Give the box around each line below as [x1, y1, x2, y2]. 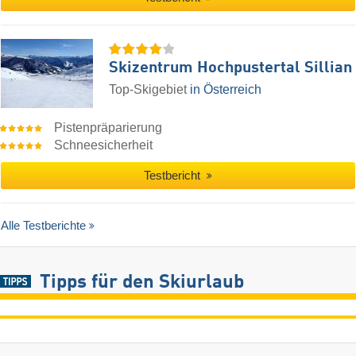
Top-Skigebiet [109, 82, 190, 96]
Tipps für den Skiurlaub [39, 273, 244, 293]
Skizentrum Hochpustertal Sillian [109, 60, 352, 76]
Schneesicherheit [54, 137, 153, 152]
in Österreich [190, 82, 261, 96]
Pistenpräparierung [54, 120, 163, 134]
